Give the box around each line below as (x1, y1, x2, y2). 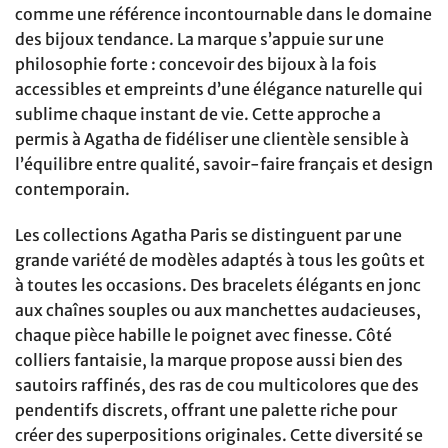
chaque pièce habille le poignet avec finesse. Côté (15, 325, 392, 346)
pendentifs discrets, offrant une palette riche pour (15, 400, 397, 421)
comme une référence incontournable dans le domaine (15, 4, 432, 25)
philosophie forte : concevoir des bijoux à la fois (15, 54, 377, 75)
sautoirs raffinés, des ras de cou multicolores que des (15, 375, 419, 396)
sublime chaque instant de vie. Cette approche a (15, 104, 381, 125)
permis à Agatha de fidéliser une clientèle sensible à (15, 129, 409, 150)
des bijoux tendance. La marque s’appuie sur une (15, 29, 384, 50)
